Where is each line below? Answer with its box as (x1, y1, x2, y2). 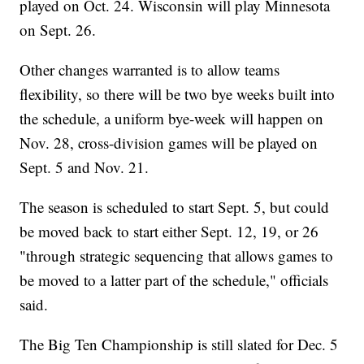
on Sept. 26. (19, 19, 97, 41)
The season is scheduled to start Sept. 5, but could (19, 197, 330, 218)
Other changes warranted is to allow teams (19, 59, 280, 80)
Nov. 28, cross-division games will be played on (19, 132, 318, 154)
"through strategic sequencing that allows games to (19, 245, 334, 266)
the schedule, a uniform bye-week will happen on (19, 108, 324, 129)
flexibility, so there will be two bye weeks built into (19, 84, 336, 105)
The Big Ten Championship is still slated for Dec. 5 (19, 334, 339, 355)
